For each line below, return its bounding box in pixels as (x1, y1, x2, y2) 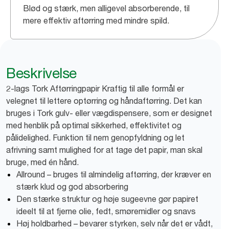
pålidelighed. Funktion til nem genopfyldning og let (6, 132, 185, 143)
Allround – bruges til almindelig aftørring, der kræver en (16, 169, 211, 179)
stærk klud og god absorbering (16, 181, 128, 192)
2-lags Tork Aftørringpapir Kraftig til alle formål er (6, 83, 184, 94)
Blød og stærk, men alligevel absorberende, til (23, 3, 190, 13)
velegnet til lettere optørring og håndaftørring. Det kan (6, 96, 202, 106)
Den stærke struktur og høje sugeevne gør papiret (16, 194, 198, 204)
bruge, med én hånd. (6, 157, 79, 167)
